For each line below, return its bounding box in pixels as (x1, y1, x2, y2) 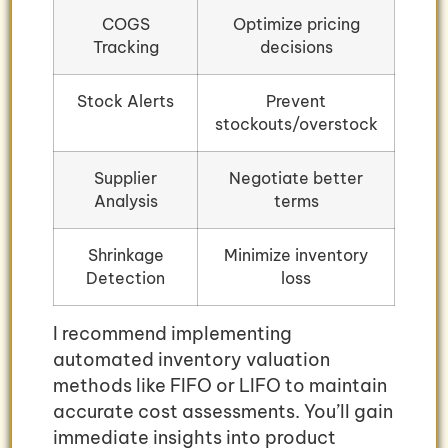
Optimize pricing (232, 14, 360, 35)
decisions (259, 37, 333, 58)
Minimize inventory (224, 245, 368, 266)
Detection (86, 268, 165, 289)
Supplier (94, 168, 157, 189)
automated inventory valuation (53, 348, 330, 372)
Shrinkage (87, 245, 164, 266)
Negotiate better (229, 168, 363, 189)
